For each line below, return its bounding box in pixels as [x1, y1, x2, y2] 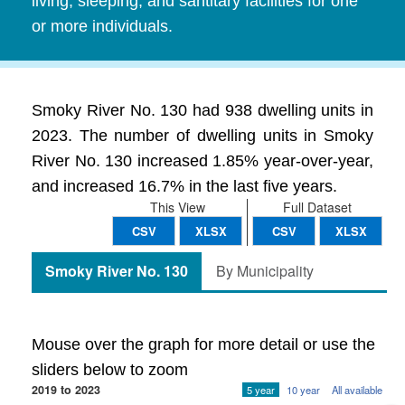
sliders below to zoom [32, 361, 188, 379]
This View [149, 198, 205, 216]
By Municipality [216, 260, 314, 281]
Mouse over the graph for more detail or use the [32, 335, 375, 353]
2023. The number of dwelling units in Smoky [32, 127, 373, 145]
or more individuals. [32, 17, 173, 35]
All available [332, 382, 382, 397]
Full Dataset [283, 198, 352, 216]
